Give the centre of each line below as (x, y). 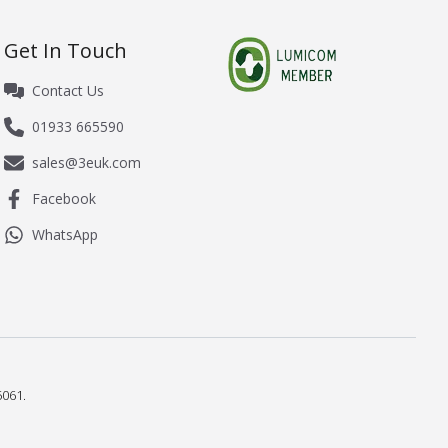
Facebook (63, 199)
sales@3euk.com (86, 163)
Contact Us (67, 91)
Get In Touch (65, 51)
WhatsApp (64, 235)
